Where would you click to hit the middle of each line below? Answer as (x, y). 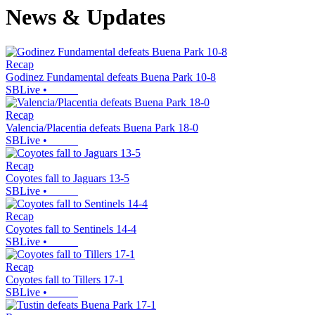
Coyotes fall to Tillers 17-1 (65, 279)
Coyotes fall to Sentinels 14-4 (71, 229)
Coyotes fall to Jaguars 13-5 (67, 178)
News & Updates (85, 17)
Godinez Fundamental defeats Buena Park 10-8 (111, 77)
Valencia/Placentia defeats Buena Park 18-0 (102, 127)
